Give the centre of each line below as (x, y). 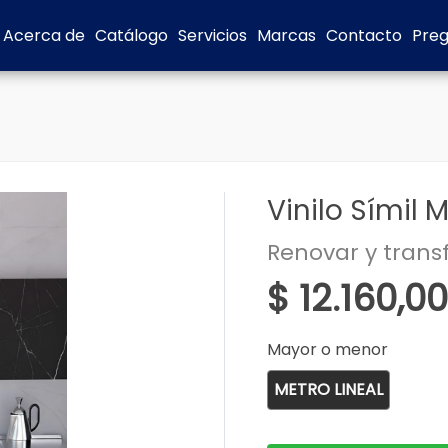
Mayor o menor (331, 349)
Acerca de (44, 35)
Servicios (213, 35)
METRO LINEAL (328, 389)
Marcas (287, 35)
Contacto (364, 35)
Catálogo (132, 35)
